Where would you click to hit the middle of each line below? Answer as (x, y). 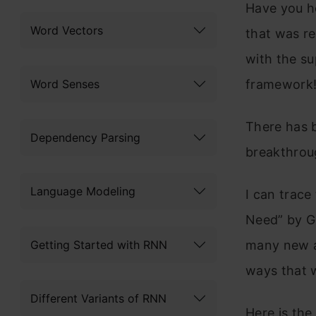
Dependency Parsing (85, 137)
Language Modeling (83, 191)
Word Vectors (67, 30)
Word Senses (65, 84)
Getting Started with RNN (99, 244)
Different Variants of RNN (98, 298)
